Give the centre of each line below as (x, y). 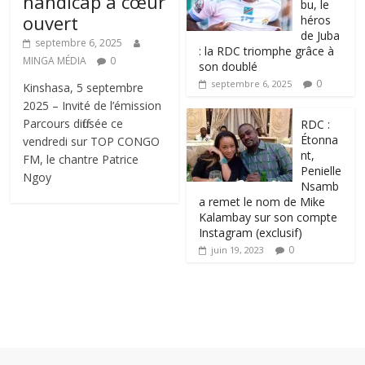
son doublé (229, 67)
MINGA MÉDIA (56, 60)
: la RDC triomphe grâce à (267, 51)
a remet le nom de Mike (262, 202)
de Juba (321, 36)
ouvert (51, 22)
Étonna (320, 140)
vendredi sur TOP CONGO (92, 141)
